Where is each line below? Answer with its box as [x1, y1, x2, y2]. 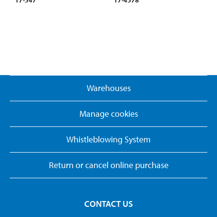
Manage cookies [79, 108, 138, 120]
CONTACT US [84, 198, 133, 210]
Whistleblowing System [66, 134, 151, 145]
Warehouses [86, 82, 131, 94]
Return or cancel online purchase [48, 159, 169, 171]
